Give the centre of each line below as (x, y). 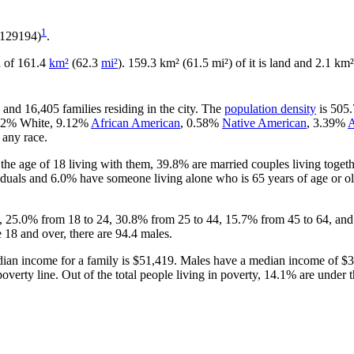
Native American (264, 122)
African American (136, 122)
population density (270, 108)
